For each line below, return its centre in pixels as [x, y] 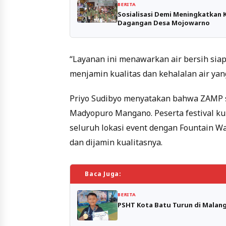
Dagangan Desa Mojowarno [164, 22]
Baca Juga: [103, 174]
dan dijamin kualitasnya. [116, 142]
